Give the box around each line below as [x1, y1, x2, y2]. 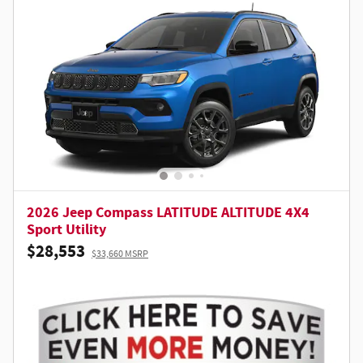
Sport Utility [27, 220, 106, 240]
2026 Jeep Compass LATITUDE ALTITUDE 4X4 [27, 203, 310, 223]
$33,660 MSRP [92, 247, 148, 262]
